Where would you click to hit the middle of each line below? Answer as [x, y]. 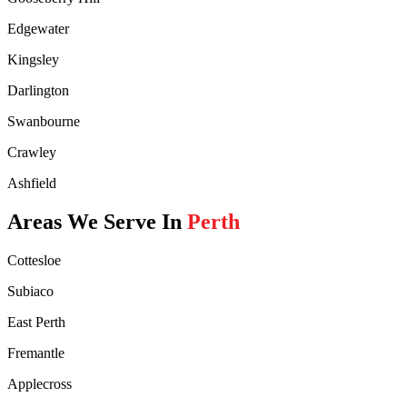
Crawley [32, 152]
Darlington [38, 90]
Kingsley [33, 59]
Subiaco [30, 291]
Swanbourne [44, 121]
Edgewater [38, 28]
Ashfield [32, 183]
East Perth [36, 322]
